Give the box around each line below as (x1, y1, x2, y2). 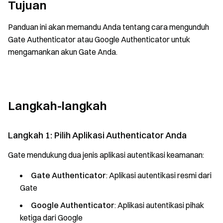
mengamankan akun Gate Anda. (8, 47, 117, 57)
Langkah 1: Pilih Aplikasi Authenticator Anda (8, 129, 187, 141)
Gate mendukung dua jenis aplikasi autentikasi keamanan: (8, 150, 204, 160)
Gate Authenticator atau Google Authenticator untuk (8, 34, 190, 44)
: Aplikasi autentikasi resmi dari (106, 170, 212, 180)
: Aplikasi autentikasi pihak (114, 200, 204, 210)
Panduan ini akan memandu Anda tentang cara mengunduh (8, 22, 209, 32)
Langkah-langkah (8, 98, 107, 113)
